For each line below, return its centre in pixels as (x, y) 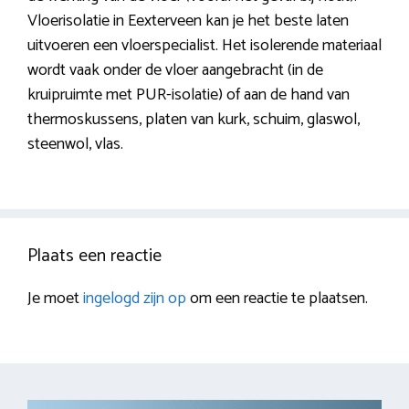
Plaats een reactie (94, 257)
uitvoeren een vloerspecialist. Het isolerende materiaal (204, 46)
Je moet (55, 299)
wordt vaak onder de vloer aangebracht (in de (175, 71)
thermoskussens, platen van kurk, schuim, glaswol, (194, 120)
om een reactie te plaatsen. (277, 299)
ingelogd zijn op (135, 299)
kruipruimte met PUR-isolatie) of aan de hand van (189, 95)
